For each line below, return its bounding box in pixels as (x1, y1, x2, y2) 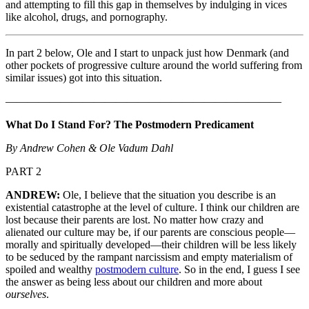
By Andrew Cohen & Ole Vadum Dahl (6, 142, 173, 154)
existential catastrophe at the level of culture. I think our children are (6, 201, 299, 214)
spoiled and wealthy (6, 263, 95, 276)
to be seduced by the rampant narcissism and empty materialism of (6, 251, 292, 263)
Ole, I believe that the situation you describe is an (60, 189, 276, 201)
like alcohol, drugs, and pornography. (6, 11, 170, 23)
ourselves (6, 288, 46, 301)
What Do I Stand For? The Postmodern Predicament (6, 119, 257, 131)
